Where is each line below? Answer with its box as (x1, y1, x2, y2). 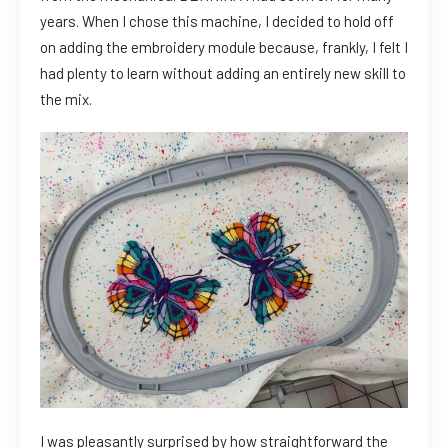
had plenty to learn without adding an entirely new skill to (40, 64, 406, 83)
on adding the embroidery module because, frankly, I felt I (40, 38, 408, 57)
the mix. (40, 90, 92, 109)
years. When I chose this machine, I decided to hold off (40, 12, 394, 31)
